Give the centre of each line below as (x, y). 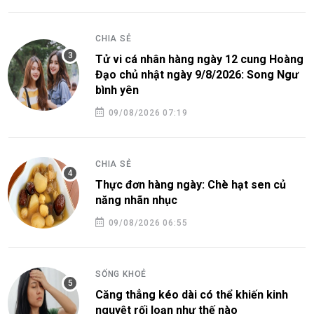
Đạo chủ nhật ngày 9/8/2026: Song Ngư (197, 75)
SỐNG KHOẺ (121, 274)
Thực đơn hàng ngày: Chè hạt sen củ (191, 185)
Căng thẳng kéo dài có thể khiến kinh (192, 295)
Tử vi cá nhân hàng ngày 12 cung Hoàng (199, 60)
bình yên (117, 90)
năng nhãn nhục (136, 200)
